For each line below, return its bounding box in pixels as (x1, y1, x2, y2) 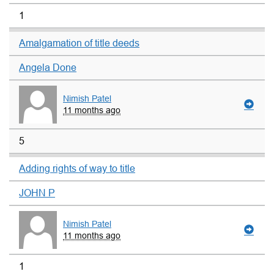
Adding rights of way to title (19, 163, 135, 174)
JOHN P (19, 187, 55, 198)
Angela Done (19, 62, 76, 73)
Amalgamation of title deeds (19, 38, 139, 49)
